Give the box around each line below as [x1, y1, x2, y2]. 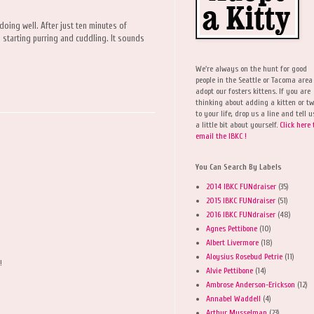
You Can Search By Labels [196, 162, 282, 172]
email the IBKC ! [196, 130, 247, 141]
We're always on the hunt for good [196, 63, 307, 74]
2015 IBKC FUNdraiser [206, 195, 275, 205]
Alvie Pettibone [206, 265, 253, 275]
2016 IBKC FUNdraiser [206, 209, 275, 219]
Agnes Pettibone [206, 223, 257, 233]
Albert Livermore [206, 237, 259, 247]
